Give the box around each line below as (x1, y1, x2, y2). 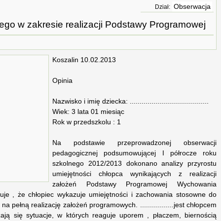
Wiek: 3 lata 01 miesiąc (52, 108, 124, 116)
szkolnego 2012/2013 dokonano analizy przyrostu (52, 160, 217, 168)
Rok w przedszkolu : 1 (52, 118, 121, 126)
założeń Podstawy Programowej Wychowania (52, 181, 217, 188)
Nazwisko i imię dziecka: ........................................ (52, 98, 209, 106)
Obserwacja (174, 3, 211, 10)
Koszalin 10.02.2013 (52, 56, 116, 64)
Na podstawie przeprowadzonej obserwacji (52, 139, 217, 147)
